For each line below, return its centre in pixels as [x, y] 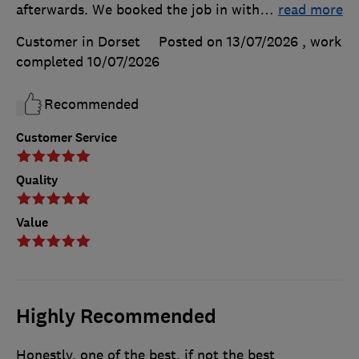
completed [52, 62]
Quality [37, 180]
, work [322, 42]
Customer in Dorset [78, 42]
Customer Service [67, 138]
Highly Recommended [116, 317]
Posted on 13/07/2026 [228, 42]
